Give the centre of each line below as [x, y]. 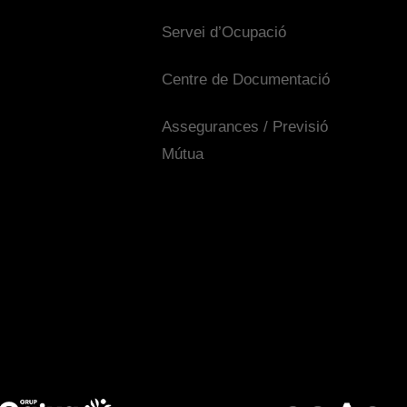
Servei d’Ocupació [224, 33]
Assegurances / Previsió [245, 127]
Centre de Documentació [246, 80]
